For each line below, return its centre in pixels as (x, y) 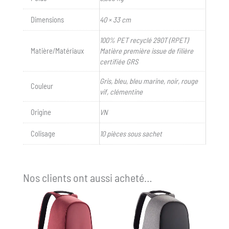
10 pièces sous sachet (131, 134)
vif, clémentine (121, 92)
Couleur (42, 86)
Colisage (43, 134)
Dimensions (47, 20)
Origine (41, 112)
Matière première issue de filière (146, 51)
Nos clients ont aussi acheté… (88, 178)
